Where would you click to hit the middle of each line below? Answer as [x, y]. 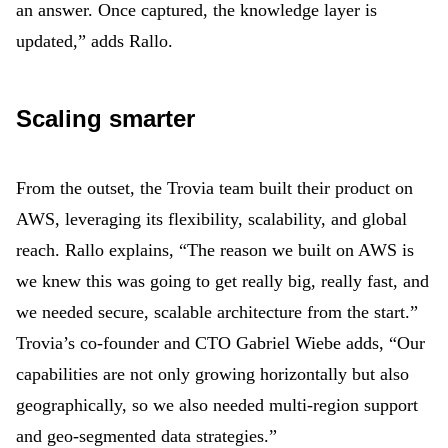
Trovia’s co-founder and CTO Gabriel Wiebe [178, 343]
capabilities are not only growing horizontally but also [212, 374]
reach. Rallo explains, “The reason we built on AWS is [215, 250]
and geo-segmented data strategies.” [146, 436]
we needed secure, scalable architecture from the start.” [217, 312]
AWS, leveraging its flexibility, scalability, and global [211, 219]
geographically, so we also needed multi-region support [217, 405]
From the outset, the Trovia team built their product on [214, 188]
